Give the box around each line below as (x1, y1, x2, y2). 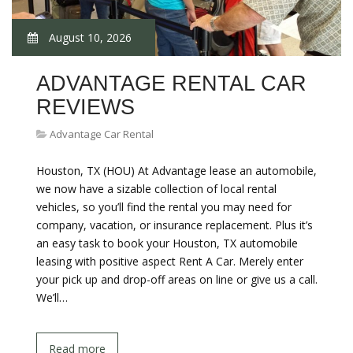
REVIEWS (36, 95, 135, 119)
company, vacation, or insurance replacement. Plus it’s (36, 217, 313, 232)
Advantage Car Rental (50, 127, 154, 141)
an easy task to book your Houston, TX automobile (36, 236, 298, 251)
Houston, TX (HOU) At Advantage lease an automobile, (36, 163, 317, 178)
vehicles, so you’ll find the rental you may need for (36, 199, 292, 214)
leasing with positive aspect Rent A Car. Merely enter (36, 254, 303, 269)
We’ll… (36, 290, 68, 305)
